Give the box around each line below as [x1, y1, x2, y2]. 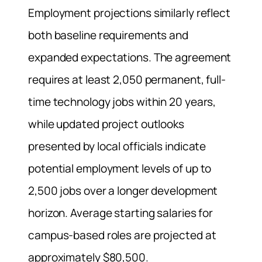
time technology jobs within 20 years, [28, 94, 216, 110]
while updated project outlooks [28, 116, 184, 132]
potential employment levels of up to [28, 161, 212, 177]
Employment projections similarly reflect [28, 5, 230, 21]
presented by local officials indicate [28, 139, 206, 154]
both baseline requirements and [28, 27, 188, 43]
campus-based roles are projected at [28, 227, 216, 243]
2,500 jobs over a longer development [28, 183, 218, 199]
